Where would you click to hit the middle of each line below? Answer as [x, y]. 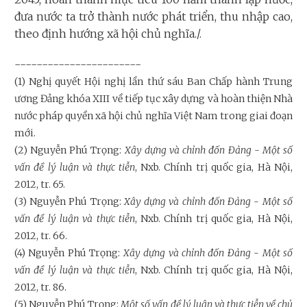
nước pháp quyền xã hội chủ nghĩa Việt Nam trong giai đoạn [153, 115]
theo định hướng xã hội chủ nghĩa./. [108, 33]
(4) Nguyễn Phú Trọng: [69, 253]
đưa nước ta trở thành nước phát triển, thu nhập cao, [153, 16]
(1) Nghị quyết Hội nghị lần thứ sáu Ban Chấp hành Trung [153, 81]
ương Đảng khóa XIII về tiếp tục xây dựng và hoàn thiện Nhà [153, 98]
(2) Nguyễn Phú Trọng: [70, 150]
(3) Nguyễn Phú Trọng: [69, 201]
